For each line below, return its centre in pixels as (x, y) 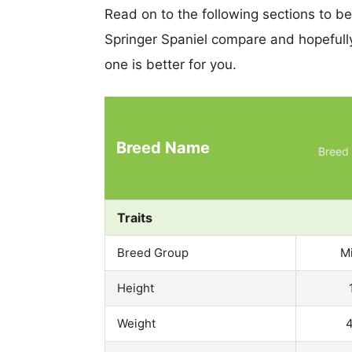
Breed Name (163, 147)
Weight (136, 323)
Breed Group (153, 252)
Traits (135, 217)
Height (136, 288)
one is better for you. (170, 64)
